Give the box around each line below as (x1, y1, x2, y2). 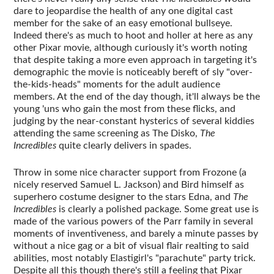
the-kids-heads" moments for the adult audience (13, 79, 221, 89)
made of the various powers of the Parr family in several (13, 216, 254, 226)
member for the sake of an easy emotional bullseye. (13, 18, 233, 28)
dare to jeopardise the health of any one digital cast (13, 6, 234, 16)
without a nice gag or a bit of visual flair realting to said (13, 240, 250, 251)
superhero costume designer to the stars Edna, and (13, 191, 234, 202)
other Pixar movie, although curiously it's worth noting (13, 42, 248, 53)
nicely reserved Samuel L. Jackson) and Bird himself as (13, 179, 245, 190)
